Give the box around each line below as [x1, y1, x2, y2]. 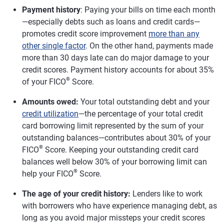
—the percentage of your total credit [78, 108, 203, 118]
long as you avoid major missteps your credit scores [22, 212, 205, 222]
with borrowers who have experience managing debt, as [22, 200, 217, 210]
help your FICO [22, 168, 73, 178]
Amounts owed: [22, 96, 78, 106]
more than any [148, 28, 199, 38]
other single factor [22, 40, 85, 50]
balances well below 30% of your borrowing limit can [22, 156, 207, 166]
